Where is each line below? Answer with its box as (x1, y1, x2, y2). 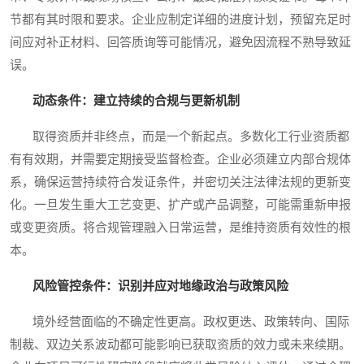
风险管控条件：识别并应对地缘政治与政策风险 (32, 279, 288, 293)
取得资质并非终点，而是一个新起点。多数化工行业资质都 (10, 130, 349, 144)
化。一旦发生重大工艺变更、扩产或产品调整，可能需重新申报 (10, 198, 351, 212)
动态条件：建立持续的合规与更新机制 (32, 94, 240, 108)
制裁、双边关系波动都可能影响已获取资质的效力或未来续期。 (10, 338, 351, 352)
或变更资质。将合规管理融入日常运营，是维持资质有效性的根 (10, 221, 351, 235)
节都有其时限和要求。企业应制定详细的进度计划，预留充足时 (10, 13, 351, 27)
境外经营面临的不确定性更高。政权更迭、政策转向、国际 (10, 315, 349, 329)
